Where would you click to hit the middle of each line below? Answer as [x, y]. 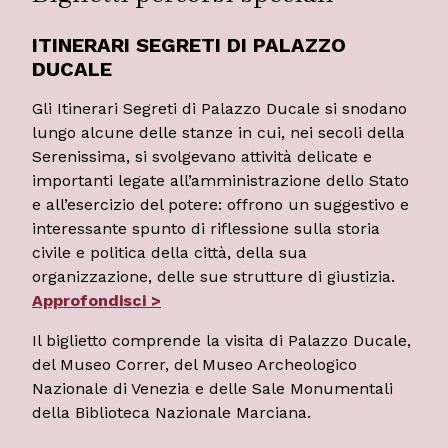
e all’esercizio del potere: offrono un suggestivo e [220, 204]
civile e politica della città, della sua [169, 252]
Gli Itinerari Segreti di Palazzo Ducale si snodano [219, 108]
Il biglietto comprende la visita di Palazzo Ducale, [221, 340]
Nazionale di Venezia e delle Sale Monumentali [212, 388]
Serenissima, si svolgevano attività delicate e [202, 156]
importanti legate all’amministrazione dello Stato [220, 180]
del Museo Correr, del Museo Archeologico [194, 364]
